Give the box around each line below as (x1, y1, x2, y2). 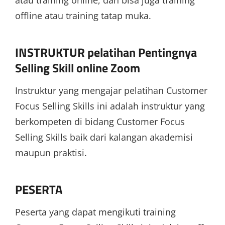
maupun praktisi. (15, 147, 87, 159)
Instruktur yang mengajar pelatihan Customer (15, 84, 207, 96)
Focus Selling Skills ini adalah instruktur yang (15, 100, 205, 112)
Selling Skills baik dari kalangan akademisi (15, 131, 193, 143)
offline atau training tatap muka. (15, 10, 151, 22)
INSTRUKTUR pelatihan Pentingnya (15, 43, 197, 61)
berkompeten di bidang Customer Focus (15, 116, 185, 128)
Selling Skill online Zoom (15, 59, 140, 77)
